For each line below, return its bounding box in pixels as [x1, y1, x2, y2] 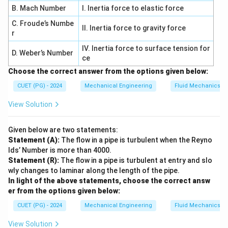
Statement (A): [8, 135, 60, 144]
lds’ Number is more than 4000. [8, 146, 111, 154]
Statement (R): [8, 156, 59, 164]
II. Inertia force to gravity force [81, 23, 186, 32]
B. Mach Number [11, 4, 66, 12]
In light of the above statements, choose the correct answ [8, 176, 210, 185]
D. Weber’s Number [11, 48, 73, 57]
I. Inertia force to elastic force [81, 4, 184, 12]
